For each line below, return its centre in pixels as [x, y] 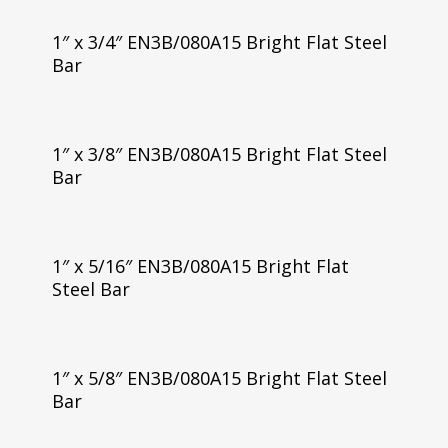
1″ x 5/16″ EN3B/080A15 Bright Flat [200, 265]
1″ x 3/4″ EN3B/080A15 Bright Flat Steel [219, 42]
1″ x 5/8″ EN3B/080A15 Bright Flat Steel [219, 377]
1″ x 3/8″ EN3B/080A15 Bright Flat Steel [219, 153]
